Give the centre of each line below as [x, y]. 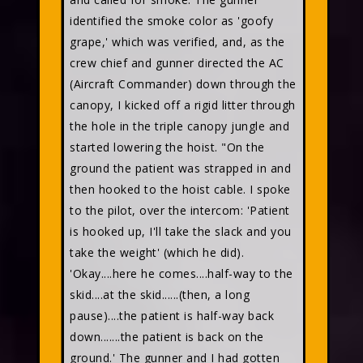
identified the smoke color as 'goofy [171, 21]
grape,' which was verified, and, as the [177, 42]
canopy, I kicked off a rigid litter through [183, 105]
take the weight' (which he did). [157, 252]
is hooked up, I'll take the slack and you [181, 231]
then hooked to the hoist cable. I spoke [180, 189]
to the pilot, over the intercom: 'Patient [180, 210]
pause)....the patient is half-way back [172, 316]
